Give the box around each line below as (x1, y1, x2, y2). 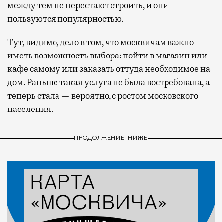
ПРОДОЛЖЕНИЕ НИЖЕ (73, 135, 149, 142)
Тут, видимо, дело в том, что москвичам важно (7, 36, 194, 48)
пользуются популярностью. (7, 13, 123, 24)
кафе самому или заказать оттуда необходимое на (7, 63, 210, 74)
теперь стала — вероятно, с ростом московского (7, 90, 198, 101)
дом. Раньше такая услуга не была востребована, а (7, 76, 210, 88)
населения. (7, 103, 53, 114)
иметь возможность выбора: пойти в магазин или (7, 50, 207, 61)
